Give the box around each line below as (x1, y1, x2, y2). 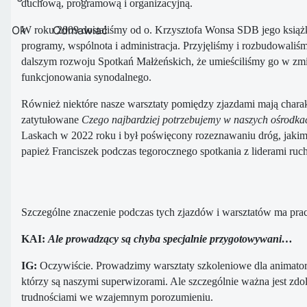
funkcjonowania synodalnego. (21, 71, 151, 84)
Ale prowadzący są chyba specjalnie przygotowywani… (48, 233, 293, 245)
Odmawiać (53, 23, 108, 37)
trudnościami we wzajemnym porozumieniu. (21, 291, 213, 304)
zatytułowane (21, 114, 82, 126)
